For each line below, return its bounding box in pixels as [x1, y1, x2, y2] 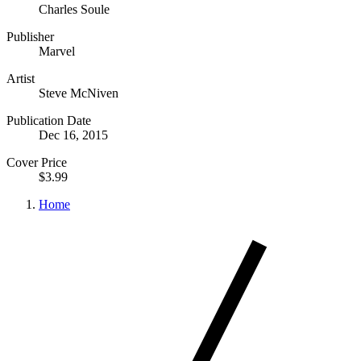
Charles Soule [39, 2, 110, 16]
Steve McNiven [39, 85, 118, 100]
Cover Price [6, 155, 67, 169]
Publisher [6, 29, 54, 44]
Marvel [39, 44, 75, 58]
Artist [6, 71, 35, 85]
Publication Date [6, 113, 91, 127]
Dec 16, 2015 [39, 127, 108, 142]
